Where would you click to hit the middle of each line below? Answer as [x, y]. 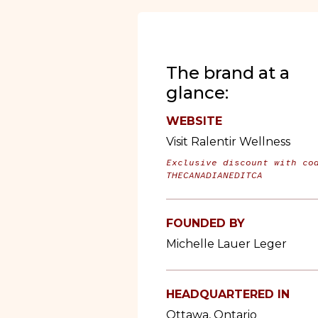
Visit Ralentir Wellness [228, 138]
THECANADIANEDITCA [214, 172]
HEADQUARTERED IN [228, 291]
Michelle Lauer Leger [226, 241]
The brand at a [228, 70]
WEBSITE [194, 118]
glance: [197, 89]
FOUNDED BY [205, 220]
